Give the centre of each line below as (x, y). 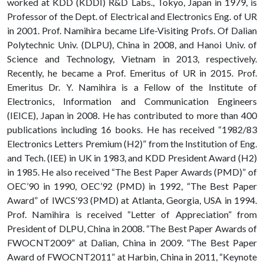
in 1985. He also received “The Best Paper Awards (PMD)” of (132, 172)
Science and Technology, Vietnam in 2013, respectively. (132, 59)
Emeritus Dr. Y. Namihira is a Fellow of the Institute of (132, 87)
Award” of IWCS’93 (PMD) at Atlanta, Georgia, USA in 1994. (132, 200)
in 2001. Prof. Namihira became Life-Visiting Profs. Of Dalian (132, 31)
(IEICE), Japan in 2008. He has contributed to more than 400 (132, 115)
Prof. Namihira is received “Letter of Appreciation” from (132, 214)
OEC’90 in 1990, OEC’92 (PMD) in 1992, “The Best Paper (132, 186)
